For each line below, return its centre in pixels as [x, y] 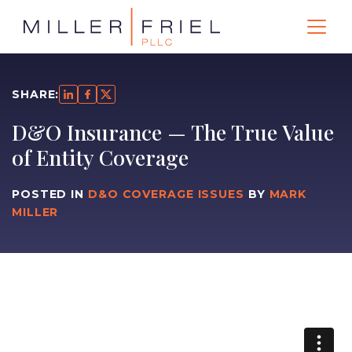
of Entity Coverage [100, 157]
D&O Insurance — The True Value [173, 132]
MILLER [35, 212]
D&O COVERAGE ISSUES [166, 194]
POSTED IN [50, 194]
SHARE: [36, 94]
